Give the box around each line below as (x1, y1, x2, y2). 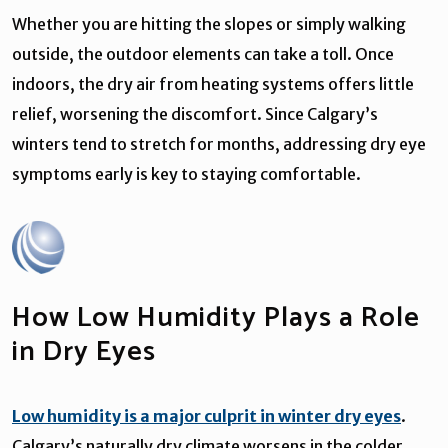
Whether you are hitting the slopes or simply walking (12, 13, 406, 34)
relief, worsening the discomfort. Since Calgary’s (12, 103, 378, 124)
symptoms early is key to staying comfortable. (12, 163, 361, 184)
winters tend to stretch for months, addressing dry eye (12, 133, 426, 154)
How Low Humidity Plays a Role (12, 294, 420, 341)
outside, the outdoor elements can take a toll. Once (12, 43, 394, 64)
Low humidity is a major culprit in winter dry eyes (12, 405, 401, 426)
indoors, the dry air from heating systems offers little (12, 73, 414, 94)
